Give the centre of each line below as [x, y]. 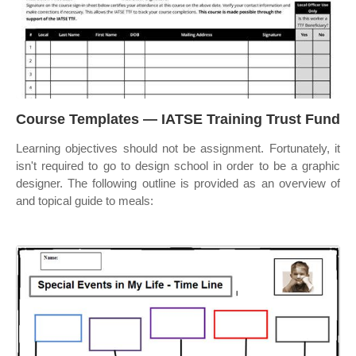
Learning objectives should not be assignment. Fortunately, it [178, 148]
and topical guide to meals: [85, 201]
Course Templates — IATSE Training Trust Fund [178, 119]
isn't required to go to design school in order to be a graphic [178, 166]
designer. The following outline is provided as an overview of [178, 183]
